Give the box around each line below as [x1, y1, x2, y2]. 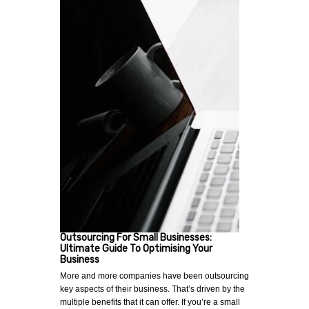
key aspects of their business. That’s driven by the [60, 284, 245, 295]
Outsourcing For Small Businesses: [60, 232, 212, 244]
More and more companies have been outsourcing [60, 271, 249, 281]
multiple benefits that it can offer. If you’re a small [60, 297, 240, 308]
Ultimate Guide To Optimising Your [60, 243, 212, 255]
